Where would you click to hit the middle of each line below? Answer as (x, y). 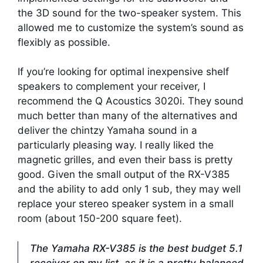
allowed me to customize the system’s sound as (131, 27)
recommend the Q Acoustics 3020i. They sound (131, 101)
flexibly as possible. (64, 42)
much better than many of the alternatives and (128, 116)
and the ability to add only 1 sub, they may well (129, 189)
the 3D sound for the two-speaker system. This (129, 13)
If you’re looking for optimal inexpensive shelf (123, 72)
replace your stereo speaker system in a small (126, 204)
